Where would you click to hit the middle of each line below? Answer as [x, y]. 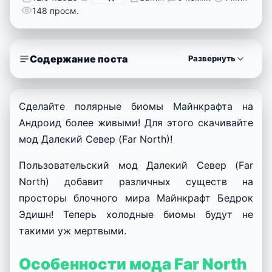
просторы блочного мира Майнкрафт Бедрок [136, 198]
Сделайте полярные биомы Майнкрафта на [136, 106]
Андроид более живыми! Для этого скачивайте [136, 122]
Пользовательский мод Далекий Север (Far [136, 165]
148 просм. [56, 10]
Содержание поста [79, 59]
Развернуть [212, 59]
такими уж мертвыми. [73, 230]
